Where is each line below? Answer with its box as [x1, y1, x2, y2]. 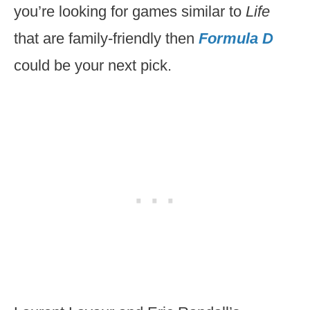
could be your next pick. [14, 57, 172, 74]
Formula [199, 30, 262, 47]
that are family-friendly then [14, 30, 199, 47]
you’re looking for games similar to [14, 3, 246, 20]
